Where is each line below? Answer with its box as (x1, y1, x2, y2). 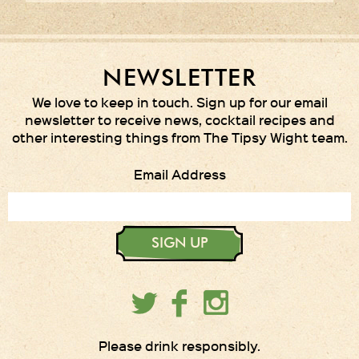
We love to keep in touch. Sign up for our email (31, 92, 328, 111)
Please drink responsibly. (99, 336, 260, 354)
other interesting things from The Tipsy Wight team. (11, 127, 348, 146)
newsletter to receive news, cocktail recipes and (24, 110, 335, 128)
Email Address (133, 164, 226, 183)
